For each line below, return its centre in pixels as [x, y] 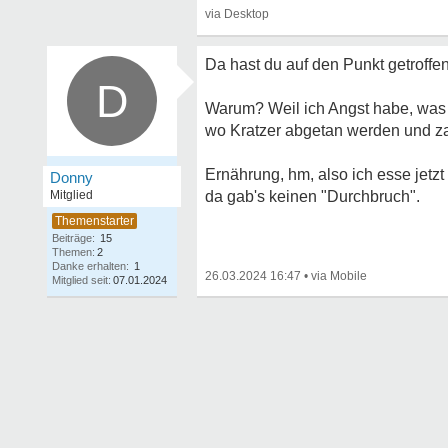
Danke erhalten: [90, 266]
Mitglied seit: [81, 280]
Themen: [73, 252]
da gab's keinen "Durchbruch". [312, 196]
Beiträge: [73, 238]
